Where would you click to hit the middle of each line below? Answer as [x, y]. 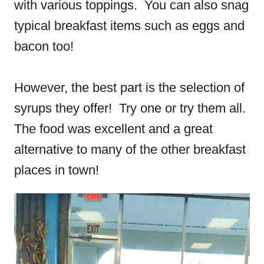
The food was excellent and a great [113, 129]
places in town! [58, 170]
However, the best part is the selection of [129, 88]
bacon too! [44, 46]
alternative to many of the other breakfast [130, 149]
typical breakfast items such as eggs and [129, 26]
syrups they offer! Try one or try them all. [132, 108]
